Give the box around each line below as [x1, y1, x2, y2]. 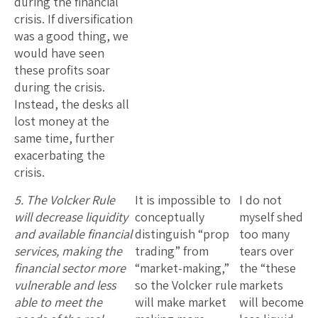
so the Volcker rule [135, 276, 237, 293]
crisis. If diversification [14, 10, 133, 27]
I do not [239, 191, 282, 208]
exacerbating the [14, 146, 105, 163]
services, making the [14, 242, 122, 259]
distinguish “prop [135, 225, 229, 242]
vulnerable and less [14, 276, 116, 293]
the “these [239, 259, 296, 276]
